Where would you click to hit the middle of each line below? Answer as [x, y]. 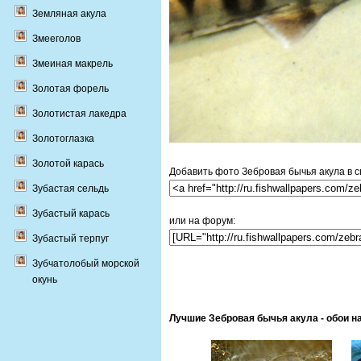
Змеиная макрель [73, 64]
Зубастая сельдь [71, 189]
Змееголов [56, 39]
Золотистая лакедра [79, 114]
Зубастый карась [71, 214]
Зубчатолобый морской [86, 263]
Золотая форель [71, 89]
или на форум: [202, 220]
